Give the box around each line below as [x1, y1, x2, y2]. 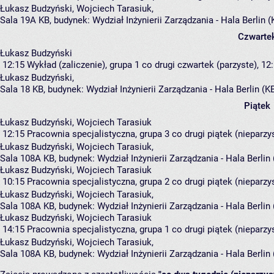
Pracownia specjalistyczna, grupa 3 [27, 128, 169, 139]
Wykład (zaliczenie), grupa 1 [27, 59, 139, 70]
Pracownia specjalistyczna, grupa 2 [27, 176, 169, 187]
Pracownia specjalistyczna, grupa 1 [27, 223, 169, 235]
